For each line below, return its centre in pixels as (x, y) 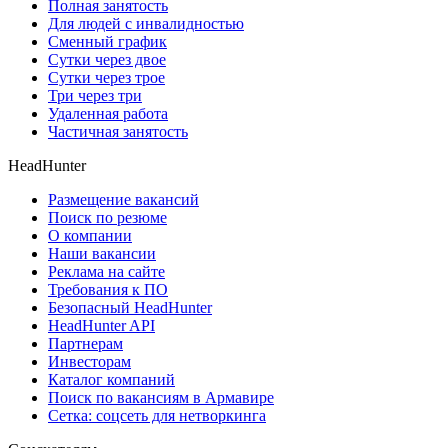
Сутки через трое (106, 77)
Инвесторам (89, 361)
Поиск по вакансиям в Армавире (161, 397)
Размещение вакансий (123, 199)
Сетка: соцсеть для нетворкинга (157, 415)
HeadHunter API (101, 325)
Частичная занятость (118, 131)
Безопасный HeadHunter (130, 307)
